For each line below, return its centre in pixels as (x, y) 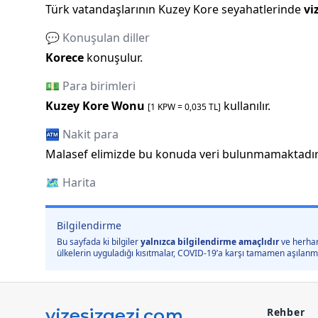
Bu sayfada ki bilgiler (98, 242)
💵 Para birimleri (91, 86)
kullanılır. (247, 106)
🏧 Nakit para (82, 135)
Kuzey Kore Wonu (95, 106)
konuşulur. (115, 58)
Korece (65, 58)
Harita (79, 183)
